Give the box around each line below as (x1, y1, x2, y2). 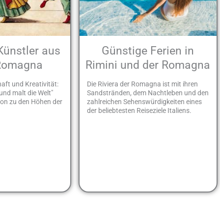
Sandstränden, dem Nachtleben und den (86, 89, 209, 97)
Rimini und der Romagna (85, 58, 211, 72)
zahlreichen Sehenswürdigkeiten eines (86, 98, 202, 106)
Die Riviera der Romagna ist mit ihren (86, 80, 198, 88)
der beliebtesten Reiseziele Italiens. (86, 107, 192, 115)
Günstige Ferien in (102, 44, 194, 57)
